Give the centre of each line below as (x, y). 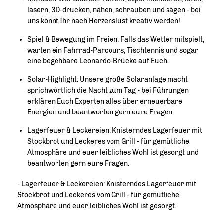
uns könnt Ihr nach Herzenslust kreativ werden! (104, 21)
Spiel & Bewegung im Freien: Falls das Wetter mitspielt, (116, 39)
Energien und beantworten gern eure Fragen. (101, 112)
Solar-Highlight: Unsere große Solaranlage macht (108, 79)
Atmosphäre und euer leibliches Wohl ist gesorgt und (113, 152)
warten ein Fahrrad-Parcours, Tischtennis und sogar (113, 50)
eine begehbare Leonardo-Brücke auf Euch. (98, 61)
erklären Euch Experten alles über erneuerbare (105, 101)
